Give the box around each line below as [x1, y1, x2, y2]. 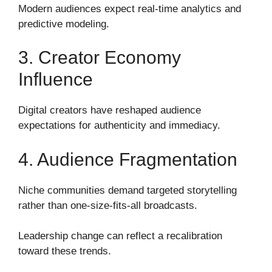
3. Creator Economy [18, 47, 181, 68]
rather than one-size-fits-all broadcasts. [18, 199, 197, 211]
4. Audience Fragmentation [18, 149, 237, 169]
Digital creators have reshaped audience [18, 104, 201, 117]
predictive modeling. [18, 18, 109, 30]
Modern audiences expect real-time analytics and [18, 2, 241, 15]
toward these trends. [18, 245, 111, 257]
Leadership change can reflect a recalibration [18, 230, 222, 242]
